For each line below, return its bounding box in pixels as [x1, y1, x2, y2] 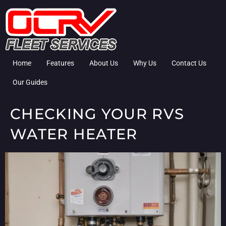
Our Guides [13, 78, 47, 86]
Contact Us [172, 59, 206, 67]
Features [46, 59, 74, 67]
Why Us [133, 59, 156, 67]
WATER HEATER [10, 125, 138, 143]
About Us [89, 59, 118, 67]
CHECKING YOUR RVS [10, 105, 185, 123]
